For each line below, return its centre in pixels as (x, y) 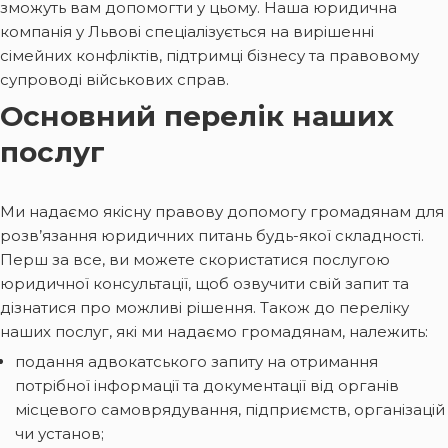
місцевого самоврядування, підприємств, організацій (230, 409)
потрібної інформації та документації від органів (207, 385)
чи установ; (59, 433)
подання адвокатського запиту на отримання (196, 361)
